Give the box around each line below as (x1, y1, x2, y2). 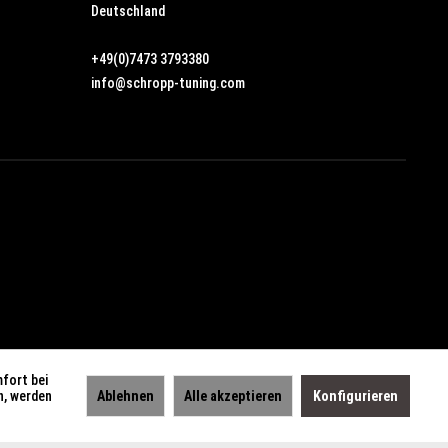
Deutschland (91, 2, 165, 19)
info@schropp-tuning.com (91, 74, 245, 91)
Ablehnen (97, 388, 154, 404)
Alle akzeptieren (184, 388, 282, 404)
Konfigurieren (313, 388, 398, 404)
